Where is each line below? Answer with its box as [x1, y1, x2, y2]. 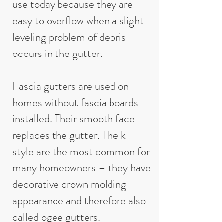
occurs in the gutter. [12, 45, 103, 61]
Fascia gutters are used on [12, 78, 129, 94]
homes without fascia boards [12, 94, 138, 111]
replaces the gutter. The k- [12, 127, 131, 143]
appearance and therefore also [12, 192, 146, 209]
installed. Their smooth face [12, 111, 135, 127]
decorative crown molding [12, 176, 126, 192]
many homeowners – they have [12, 160, 151, 176]
